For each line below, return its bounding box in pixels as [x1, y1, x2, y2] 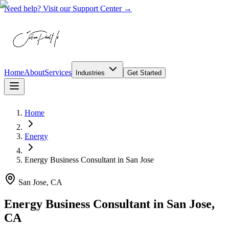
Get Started [127, 69, 162, 77]
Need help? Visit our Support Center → [4, 4, 132, 13]
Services [44, 68, 72, 77]
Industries [76, 69, 107, 77]
